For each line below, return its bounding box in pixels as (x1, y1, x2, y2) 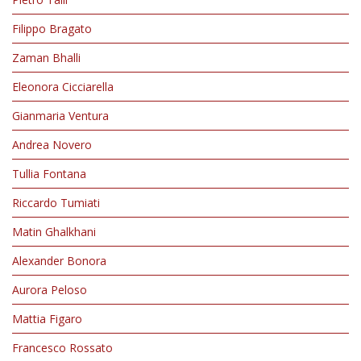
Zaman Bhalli (12, 50, 81, 65)
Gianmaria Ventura (12, 108, 109, 123)
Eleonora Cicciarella (12, 79, 114, 94)
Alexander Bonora (12, 253, 106, 268)
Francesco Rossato (12, 340, 113, 355)
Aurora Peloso (12, 282, 87, 297)
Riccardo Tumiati (12, 195, 100, 210)
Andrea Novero (12, 137, 92, 152)
